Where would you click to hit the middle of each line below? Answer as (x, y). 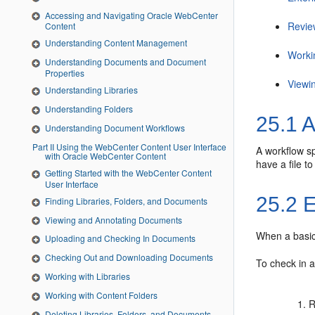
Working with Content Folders (101, 295)
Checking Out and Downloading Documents (129, 257)
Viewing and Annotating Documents (114, 219)
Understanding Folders (89, 109)
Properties (65, 73)
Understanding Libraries (91, 90)
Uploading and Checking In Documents (120, 238)
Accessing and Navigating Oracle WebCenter (131, 15)
